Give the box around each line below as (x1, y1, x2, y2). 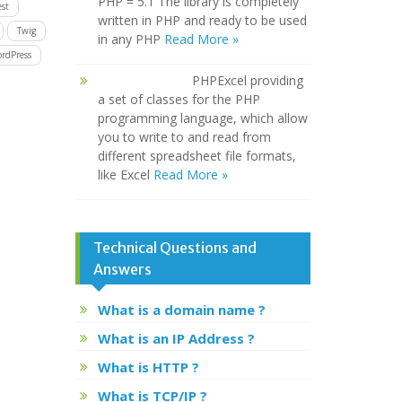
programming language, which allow (97, 109, 308, 127)
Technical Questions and (92, 239, 257, 258)
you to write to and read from (97, 128, 271, 146)
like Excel (97, 166, 153, 184)
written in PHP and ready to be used (97, 12, 307, 30)
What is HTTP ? (97, 358, 199, 377)
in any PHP (97, 31, 164, 48)
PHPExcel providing (191, 72, 303, 90)
